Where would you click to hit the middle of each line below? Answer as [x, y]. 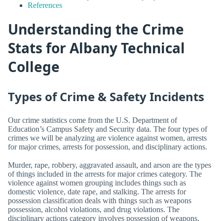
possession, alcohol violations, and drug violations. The [94, 209]
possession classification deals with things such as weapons [100, 200]
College [34, 66]
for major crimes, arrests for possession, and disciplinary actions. [108, 147]
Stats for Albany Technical [96, 48]
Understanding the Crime [96, 29]
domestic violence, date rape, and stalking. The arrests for [97, 191]
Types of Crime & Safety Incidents [106, 97]
